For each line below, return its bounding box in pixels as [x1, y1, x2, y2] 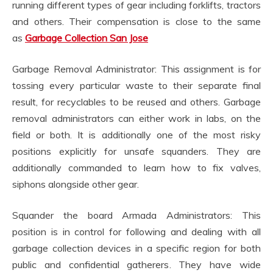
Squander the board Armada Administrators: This [12, 208, 261, 221]
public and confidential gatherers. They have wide [12, 258, 261, 271]
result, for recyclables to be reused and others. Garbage [12, 95, 261, 108]
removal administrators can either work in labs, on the [12, 112, 261, 124]
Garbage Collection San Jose [25, 31, 148, 44]
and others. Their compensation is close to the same [12, 15, 261, 27]
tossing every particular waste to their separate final [12, 79, 261, 91]
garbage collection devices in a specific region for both [12, 241, 261, 254]
